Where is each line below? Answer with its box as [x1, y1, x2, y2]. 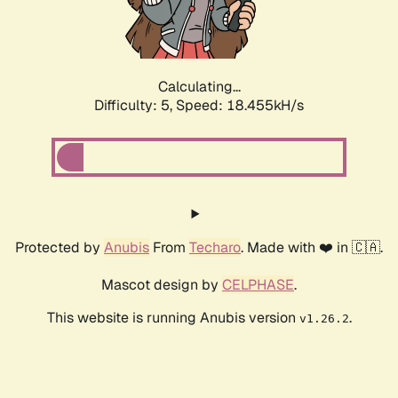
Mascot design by [101, 275, 222, 295]
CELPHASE [222, 275, 294, 295]
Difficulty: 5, [94, 96, 176, 115]
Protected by [15, 238, 104, 258]
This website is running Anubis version [46, 308, 299, 328]
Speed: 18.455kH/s [176, 96, 304, 115]
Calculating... [157, 77, 241, 97]
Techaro [189, 238, 241, 258]
